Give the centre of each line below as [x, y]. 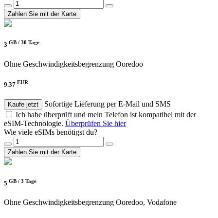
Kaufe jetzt [23, 105]
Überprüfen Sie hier [96, 124]
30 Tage [30, 43]
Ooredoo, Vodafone [146, 202]
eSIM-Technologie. [35, 124]
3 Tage [29, 181]
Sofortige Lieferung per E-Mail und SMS [108, 104]
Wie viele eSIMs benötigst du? [51, 132]
